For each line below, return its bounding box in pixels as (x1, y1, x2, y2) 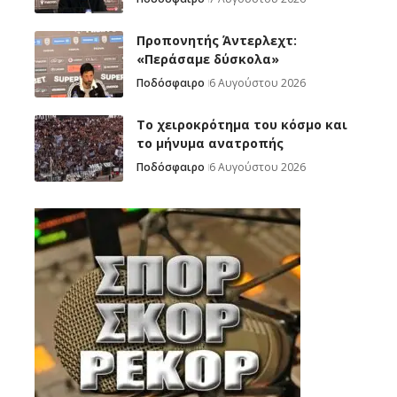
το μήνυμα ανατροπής (136, 135, 284, 152)
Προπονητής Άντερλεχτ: (136, 32, 297, 50)
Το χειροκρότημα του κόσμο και (136, 116, 347, 134)
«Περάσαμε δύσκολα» (136, 51, 279, 68)
